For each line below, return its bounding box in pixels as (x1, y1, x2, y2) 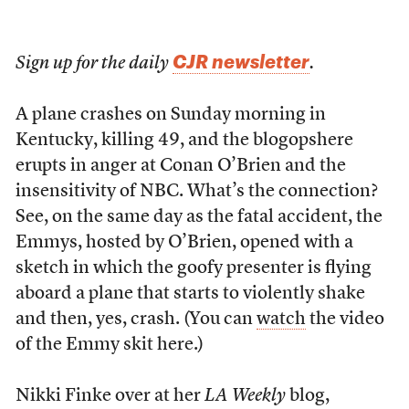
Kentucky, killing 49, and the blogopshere (15, 131, 353, 150)
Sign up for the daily (15, 55, 173, 73)
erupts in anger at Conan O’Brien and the (15, 157, 346, 175)
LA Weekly (204, 387, 286, 405)
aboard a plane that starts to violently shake (15, 285, 365, 303)
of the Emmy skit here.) (15, 336, 204, 354)
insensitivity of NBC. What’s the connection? (15, 183, 378, 201)
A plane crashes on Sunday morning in (15, 106, 326, 124)
